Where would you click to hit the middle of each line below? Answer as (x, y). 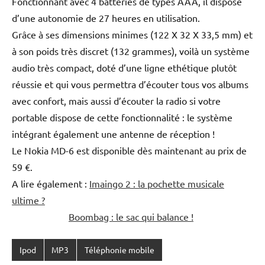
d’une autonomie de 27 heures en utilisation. (106, 17)
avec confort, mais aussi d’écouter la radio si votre (116, 100)
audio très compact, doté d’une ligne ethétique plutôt (124, 67)
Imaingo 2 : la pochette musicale (157, 183)
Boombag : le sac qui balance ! (131, 216)
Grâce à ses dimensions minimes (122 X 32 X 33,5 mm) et (132, 34)
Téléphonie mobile (119, 250)
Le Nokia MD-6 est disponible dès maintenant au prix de (129, 150)
